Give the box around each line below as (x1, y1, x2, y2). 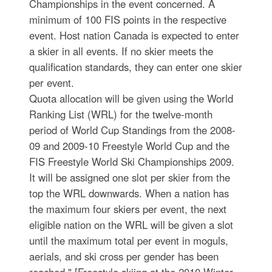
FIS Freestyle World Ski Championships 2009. (29, 154, 234, 169)
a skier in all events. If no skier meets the (29, 44, 213, 59)
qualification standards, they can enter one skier (29, 59, 242, 75)
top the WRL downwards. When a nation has (29, 186, 229, 201)
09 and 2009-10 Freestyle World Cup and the (29, 138, 229, 154)
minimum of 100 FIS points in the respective (29, 12, 226, 27)
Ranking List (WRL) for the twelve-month (29, 107, 212, 122)
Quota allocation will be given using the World (29, 91, 233, 106)
